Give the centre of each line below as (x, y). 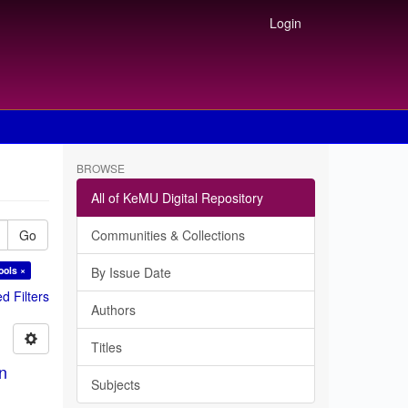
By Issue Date (131, 272)
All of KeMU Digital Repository (177, 198)
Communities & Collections (168, 235)
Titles (106, 347)
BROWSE (100, 168)
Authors (113, 310)
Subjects (115, 384)
